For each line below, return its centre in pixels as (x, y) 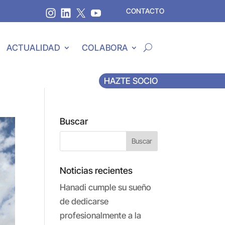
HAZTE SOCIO (131, 81)
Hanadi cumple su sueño (106, 187)
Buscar (74, 121)
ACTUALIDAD (34, 47)
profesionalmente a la (101, 215)
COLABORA (105, 47)
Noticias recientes (96, 170)
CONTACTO (145, 11)
